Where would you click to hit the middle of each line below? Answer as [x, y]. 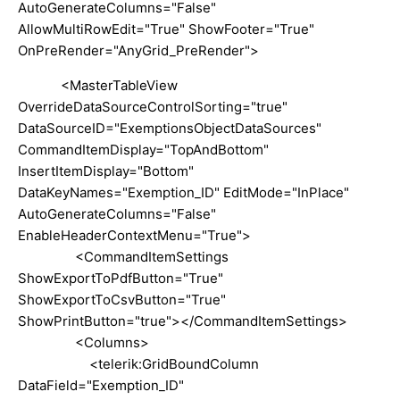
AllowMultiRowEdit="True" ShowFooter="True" [166, 29]
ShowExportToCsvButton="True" [122, 299]
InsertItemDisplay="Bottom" [106, 171]
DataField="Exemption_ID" [101, 385]
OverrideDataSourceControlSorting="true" [153, 106]
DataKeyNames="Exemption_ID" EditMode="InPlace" [183, 192]
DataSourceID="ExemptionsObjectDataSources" [170, 128]
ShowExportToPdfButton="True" [121, 278]
